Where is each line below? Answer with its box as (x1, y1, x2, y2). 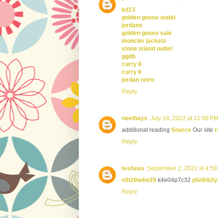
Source (171, 127, 191, 134)
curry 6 (122, 69, 142, 76)
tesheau (122, 165, 144, 172)
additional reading (122, 127, 171, 134)
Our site (191, 127, 215, 134)
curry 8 (122, 61, 142, 68)
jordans (122, 22, 143, 29)
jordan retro (122, 76, 154, 84)
